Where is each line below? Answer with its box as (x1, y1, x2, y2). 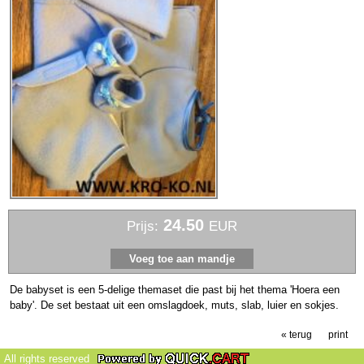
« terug (281, 329, 312, 341)
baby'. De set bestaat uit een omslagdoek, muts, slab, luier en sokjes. (10, 299, 343, 312)
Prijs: (127, 219, 159, 235)
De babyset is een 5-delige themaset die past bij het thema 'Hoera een (10, 284, 340, 297)
